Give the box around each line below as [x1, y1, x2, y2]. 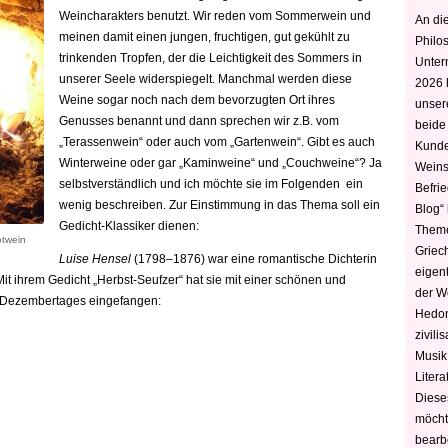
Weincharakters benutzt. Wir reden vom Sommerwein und [59, 9, 371, 23]
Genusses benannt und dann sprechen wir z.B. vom [59, 114, 339, 128]
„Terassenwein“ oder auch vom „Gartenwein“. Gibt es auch [59, 135, 375, 149]
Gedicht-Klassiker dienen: [59, 219, 199, 233]
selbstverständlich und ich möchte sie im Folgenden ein [59, 177, 363, 191]
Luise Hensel [59, 252, 131, 266]
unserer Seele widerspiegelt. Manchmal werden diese [59, 72, 352, 86]
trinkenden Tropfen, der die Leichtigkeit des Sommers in [59, 51, 362, 65]
